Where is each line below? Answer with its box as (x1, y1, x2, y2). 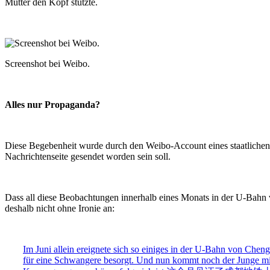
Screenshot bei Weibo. (5, 58, 90, 69)
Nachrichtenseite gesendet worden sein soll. (5, 151, 171, 162)
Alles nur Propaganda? (5, 99, 100, 110)
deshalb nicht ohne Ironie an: (5, 203, 115, 214)
